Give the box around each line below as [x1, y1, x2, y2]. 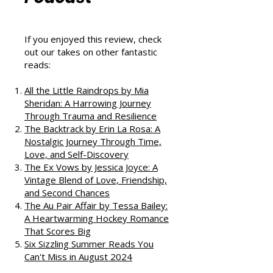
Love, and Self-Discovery [24, 191, 129, 203]
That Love [24, 2, 103, 24]
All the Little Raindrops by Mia [24, 127, 149, 139]
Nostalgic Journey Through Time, [24, 178, 161, 190]
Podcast [24, 29, 92, 51]
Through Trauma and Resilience [24, 152, 157, 165]
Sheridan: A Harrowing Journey [24, 140, 151, 152]
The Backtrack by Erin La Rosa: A [24, 165, 160, 177]
